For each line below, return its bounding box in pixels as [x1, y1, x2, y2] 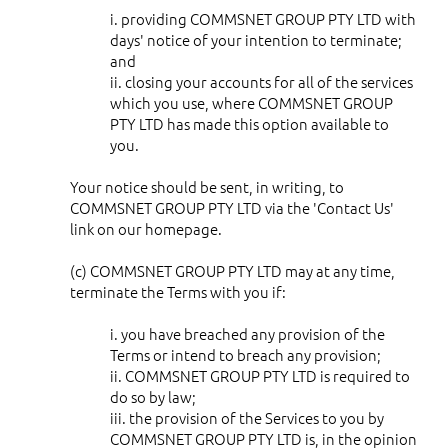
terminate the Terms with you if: [70, 280, 286, 302]
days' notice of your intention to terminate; [110, 28, 402, 50]
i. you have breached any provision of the [110, 322, 385, 344]
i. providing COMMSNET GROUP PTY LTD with [110, 7, 416, 29]
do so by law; [110, 385, 196, 407]
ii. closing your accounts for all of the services [110, 70, 413, 92]
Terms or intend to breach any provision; [110, 343, 381, 365]
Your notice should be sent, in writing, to [70, 175, 344, 197]
